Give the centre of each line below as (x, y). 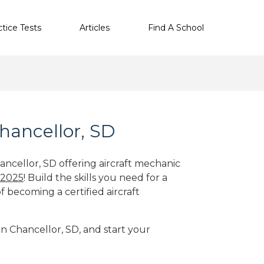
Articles (95, 27)
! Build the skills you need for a (95, 177)
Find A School (176, 27)
